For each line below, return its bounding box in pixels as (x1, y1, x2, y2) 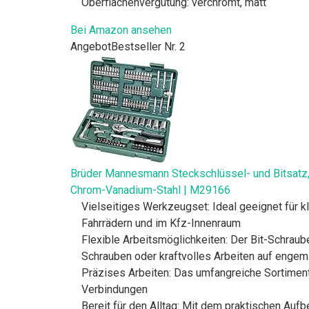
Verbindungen (81, 282, 148, 296)
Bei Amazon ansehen (70, 23, 172, 37)
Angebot (70, 39, 111, 53)
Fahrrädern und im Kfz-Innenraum (81, 216, 241, 230)
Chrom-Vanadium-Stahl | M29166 (70, 183, 230, 197)
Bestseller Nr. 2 (111, 39, 186, 53)
